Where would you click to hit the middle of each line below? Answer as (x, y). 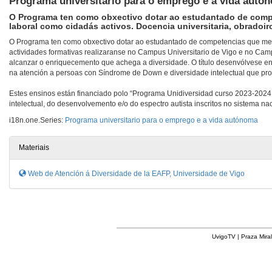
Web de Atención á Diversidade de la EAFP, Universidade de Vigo (135, 174)
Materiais (34, 148)
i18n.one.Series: (37, 121)
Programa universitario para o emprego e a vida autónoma (161, 121)
